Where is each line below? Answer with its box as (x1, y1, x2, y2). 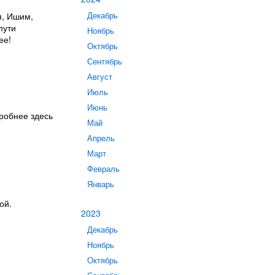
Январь (87, 179, 114, 190)
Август (87, 71, 112, 82)
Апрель (87, 133, 115, 144)
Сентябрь (87, 56, 122, 67)
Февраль (87, 163, 120, 174)
